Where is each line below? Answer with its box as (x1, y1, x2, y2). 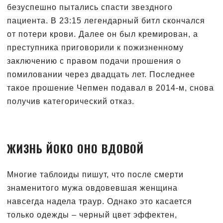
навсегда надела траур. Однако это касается (7, 197, 192, 206)
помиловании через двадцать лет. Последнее (7, 70, 195, 79)
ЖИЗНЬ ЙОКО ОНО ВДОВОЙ (7, 140, 144, 156)
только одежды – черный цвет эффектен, (7, 210, 177, 219)
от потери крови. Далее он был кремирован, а (7, 29, 198, 38)
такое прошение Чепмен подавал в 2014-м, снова (7, 83, 214, 92)
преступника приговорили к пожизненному (7, 43, 184, 52)
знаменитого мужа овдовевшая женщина (7, 183, 178, 192)
